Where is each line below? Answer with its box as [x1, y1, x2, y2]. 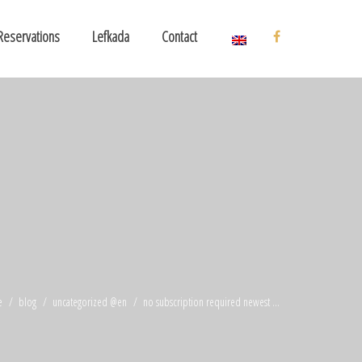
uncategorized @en [53, 294, 127, 309]
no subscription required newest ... [141, 294, 280, 309]
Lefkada [92, 27, 129, 46]
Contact [162, 27, 197, 46]
